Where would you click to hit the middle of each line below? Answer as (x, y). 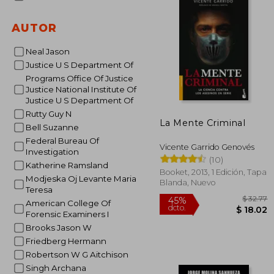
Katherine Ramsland (69, 165)
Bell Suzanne (55, 127)
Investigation (52, 152)
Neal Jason (50, 51)
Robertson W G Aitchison (80, 254)
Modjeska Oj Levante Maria (29, 179)
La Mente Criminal (203, 123)
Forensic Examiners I (67, 214)
